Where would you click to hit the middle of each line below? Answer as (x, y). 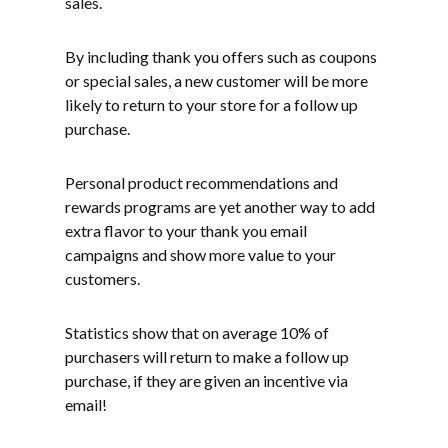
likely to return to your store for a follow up (211, 104)
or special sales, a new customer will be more (216, 80)
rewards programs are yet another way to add (220, 206)
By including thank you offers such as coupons (221, 56)
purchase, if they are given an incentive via (206, 380)
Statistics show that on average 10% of (197, 332)
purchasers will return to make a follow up (207, 356)
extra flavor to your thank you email (186, 230)
